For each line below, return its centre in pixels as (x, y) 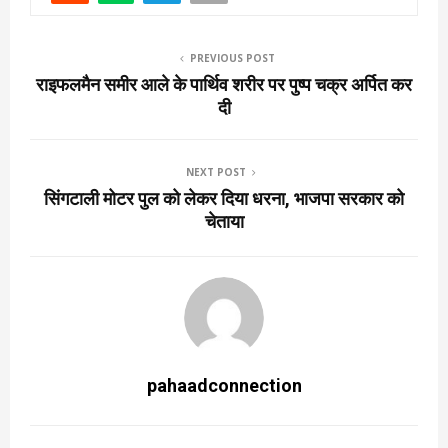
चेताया (224, 221)
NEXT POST (216, 171)
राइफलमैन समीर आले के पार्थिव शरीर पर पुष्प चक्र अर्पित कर (224, 84)
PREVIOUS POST (232, 57)
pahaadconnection (224, 385)
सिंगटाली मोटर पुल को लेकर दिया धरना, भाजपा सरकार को (224, 198)
